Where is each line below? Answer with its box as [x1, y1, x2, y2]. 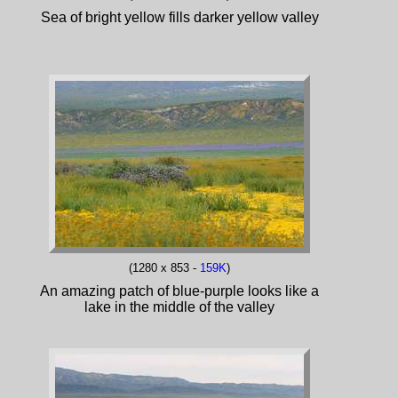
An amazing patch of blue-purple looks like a [40, 283, 319, 298]
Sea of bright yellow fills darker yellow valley [40, 9, 319, 25]
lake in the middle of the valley [84, 298, 275, 314]
